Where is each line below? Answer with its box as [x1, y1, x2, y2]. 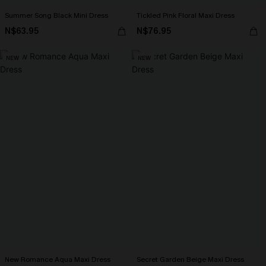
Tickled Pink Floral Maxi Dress [137, 11, 235, 21]
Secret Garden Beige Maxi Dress [137, 255, 244, 265]
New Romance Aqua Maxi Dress [5, 255, 110, 265]
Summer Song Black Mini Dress [5, 11, 108, 21]
